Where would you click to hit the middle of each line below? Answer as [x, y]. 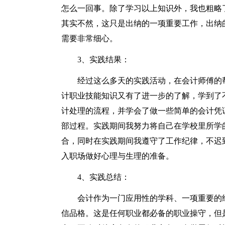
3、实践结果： [103, 60]
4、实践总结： [103, 177]
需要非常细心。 [89, 38]
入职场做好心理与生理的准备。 [118, 156]
